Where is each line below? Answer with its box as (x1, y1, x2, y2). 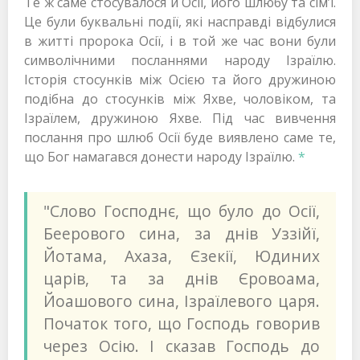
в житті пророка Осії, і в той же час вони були (24, 32, 336, 51)
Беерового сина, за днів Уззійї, (43, 223, 320, 245)
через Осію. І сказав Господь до (43, 335, 320, 358)
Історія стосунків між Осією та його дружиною (24, 71, 336, 89)
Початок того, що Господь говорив (43, 313, 320, 335)
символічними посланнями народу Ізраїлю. (24, 51, 336, 70)
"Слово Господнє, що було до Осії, (43, 200, 320, 223)
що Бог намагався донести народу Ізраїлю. (24, 148, 298, 166)
